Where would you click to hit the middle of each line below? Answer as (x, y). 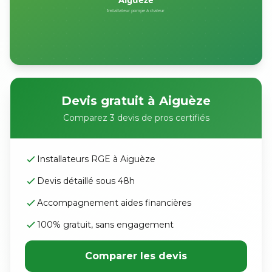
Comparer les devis (136, 256)
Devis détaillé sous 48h (86, 181)
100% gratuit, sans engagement (105, 225)
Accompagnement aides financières (114, 203)
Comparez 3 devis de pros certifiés (136, 118)
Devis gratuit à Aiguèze (136, 101)
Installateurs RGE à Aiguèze (96, 159)
